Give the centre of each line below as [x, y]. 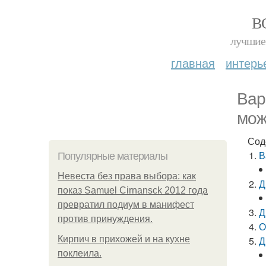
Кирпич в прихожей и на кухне [124, 239]
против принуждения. [105, 219]
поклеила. [80, 253]
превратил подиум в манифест [126, 205]
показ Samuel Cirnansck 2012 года [133, 190]
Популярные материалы [113, 156]
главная [193, 63]
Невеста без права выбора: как [127, 176]
